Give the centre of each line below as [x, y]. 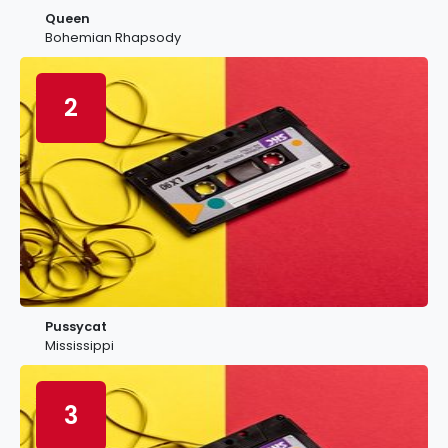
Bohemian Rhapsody [113, 37]
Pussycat [76, 326]
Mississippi [79, 345]
